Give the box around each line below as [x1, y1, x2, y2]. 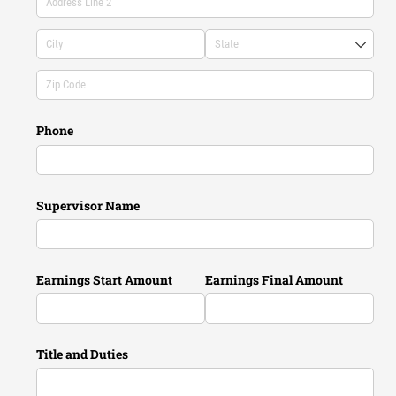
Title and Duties [36, 346, 129, 363]
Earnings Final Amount [205, 270, 344, 288]
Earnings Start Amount [36, 270, 173, 288]
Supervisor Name [36, 196, 141, 214]
